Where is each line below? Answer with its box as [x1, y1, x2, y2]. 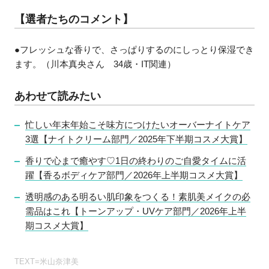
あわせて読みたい [14, 90, 101, 103]
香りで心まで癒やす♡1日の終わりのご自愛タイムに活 [25, 156, 247, 166]
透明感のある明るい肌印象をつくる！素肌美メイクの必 [25, 191, 251, 202]
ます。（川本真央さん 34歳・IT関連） [14, 59, 177, 70]
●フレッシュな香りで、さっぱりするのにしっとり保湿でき [14, 44, 255, 55]
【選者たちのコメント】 [14, 13, 134, 25]
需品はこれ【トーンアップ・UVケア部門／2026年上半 [25, 205, 247, 216]
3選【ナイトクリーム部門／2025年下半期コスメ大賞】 [25, 134, 248, 145]
